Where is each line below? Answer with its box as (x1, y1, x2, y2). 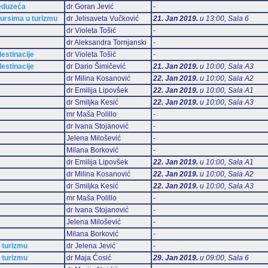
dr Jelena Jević (66, 241, 115, 250)
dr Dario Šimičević (66, 62, 126, 71)
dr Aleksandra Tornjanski (66, 38, 147, 47)
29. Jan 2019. (153, 253, 198, 262)
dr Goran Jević (66, 2, 114, 11)
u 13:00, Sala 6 (197, 14, 249, 23)
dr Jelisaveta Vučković (66, 14, 139, 23)
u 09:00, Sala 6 (197, 253, 249, 262)
